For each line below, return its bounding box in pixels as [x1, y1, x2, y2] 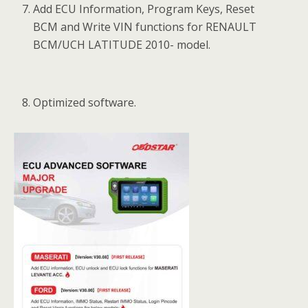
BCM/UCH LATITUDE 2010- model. [33, 37, 211, 52]
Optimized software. [33, 95, 137, 110]
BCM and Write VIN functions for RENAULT [33, 19, 257, 34]
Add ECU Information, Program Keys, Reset [33, 1, 255, 16]
